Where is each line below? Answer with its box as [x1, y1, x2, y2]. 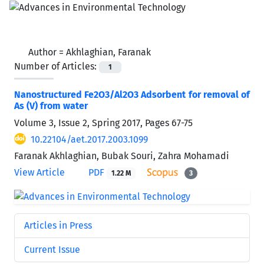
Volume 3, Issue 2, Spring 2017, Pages [14, 117, 171, 128]
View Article [14, 166, 65, 178]
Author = [28, 46, 66, 58]
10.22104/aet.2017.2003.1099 [31, 133, 148, 145]
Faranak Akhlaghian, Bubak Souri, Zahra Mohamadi [14, 150, 229, 161]
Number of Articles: [14, 60, 99, 72]
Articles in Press [24, 219, 92, 231]
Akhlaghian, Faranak [66, 46, 151, 58]
